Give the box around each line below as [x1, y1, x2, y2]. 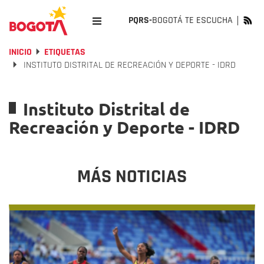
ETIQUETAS [44, 46, 85, 58]
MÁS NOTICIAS [77, 164, 187, 189]
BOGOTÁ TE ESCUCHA [152, 14, 233, 27]
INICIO [9, 46, 32, 58]
